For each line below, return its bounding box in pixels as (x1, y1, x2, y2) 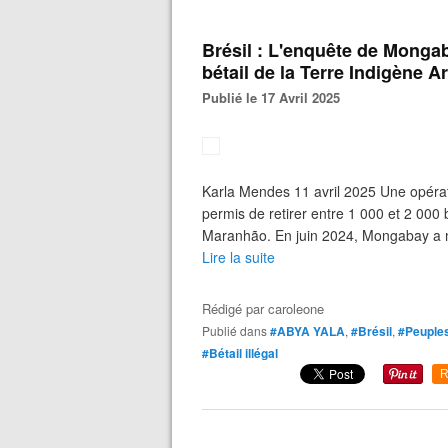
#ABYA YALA (270, 322, 345, 340)
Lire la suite (202, 247, 275, 267)
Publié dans (210, 322, 267, 339)
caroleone (268, 299, 324, 318)
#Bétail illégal (202, 344, 278, 362)
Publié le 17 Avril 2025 (211, 88, 340, 107)
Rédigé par (202, 299, 268, 318)
